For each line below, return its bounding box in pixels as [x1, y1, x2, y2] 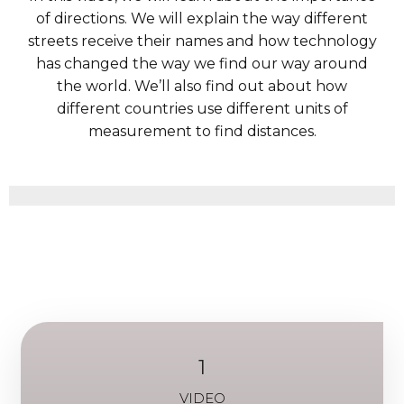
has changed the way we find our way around [36, 55, 368, 73]
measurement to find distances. [87, 123, 317, 141]
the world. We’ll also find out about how [57, 78, 347, 96]
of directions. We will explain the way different [36, 10, 368, 28]
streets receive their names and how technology [27, 32, 377, 50]
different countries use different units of [56, 100, 348, 118]
